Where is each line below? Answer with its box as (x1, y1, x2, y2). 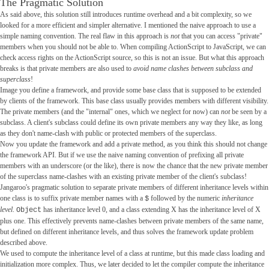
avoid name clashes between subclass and (133, 64, 253, 73)
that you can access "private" (181, 32, 262, 41)
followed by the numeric (148, 194, 222, 203)
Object (16, 206, 41, 215)
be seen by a (229, 107, 267, 116)
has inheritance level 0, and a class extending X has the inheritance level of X (41, 205, 261, 214)
